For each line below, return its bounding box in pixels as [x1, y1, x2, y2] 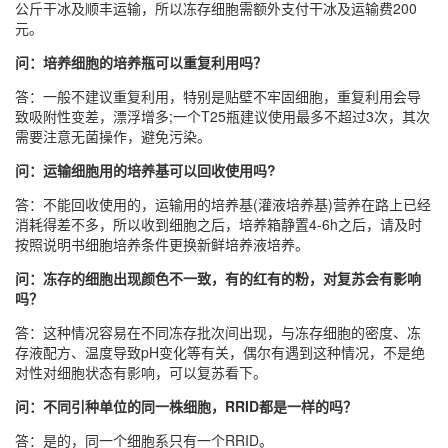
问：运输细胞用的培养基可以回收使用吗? [15, 160, 276, 181]
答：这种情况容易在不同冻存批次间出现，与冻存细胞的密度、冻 [15, 322, 421, 343]
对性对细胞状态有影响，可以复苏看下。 [15, 362, 267, 383]
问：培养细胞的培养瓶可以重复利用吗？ [15, 52, 267, 73]
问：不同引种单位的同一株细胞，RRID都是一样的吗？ [15, 396, 357, 417]
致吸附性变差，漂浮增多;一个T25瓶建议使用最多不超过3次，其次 [15, 106, 430, 127]
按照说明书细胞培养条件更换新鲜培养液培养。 [15, 234, 309, 255]
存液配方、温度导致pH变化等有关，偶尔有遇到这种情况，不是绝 [15, 342, 425, 363]
